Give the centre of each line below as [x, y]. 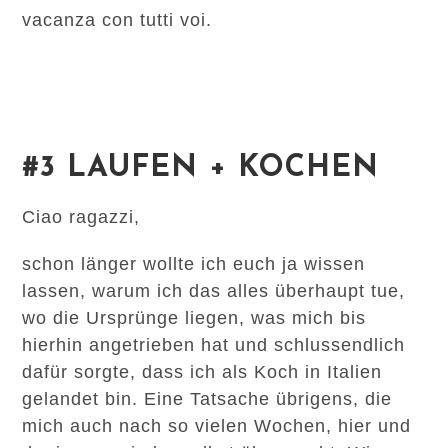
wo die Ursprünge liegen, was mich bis [194, 318]
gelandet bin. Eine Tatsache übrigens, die [207, 399]
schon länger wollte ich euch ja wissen [194, 264]
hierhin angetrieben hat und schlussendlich [214, 345]
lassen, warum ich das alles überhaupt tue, [214, 291]
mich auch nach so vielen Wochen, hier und [217, 426]
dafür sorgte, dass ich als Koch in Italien [202, 372]
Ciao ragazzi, [81, 217]
